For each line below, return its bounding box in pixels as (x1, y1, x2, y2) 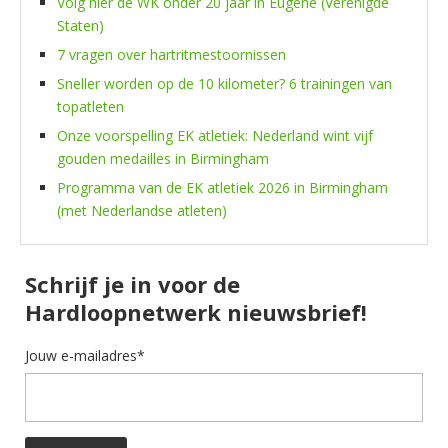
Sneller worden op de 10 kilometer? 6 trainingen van (57, 73, 392, 93)
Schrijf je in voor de (25, 268, 240, 299)
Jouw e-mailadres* (25, 345, 145, 365)
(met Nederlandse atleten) (57, 200, 227, 220)
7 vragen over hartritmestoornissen (57, 44, 286, 64)
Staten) (57, 15, 104, 35)
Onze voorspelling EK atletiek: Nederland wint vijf (57, 125, 373, 145)
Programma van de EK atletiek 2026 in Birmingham (57, 177, 388, 197)
